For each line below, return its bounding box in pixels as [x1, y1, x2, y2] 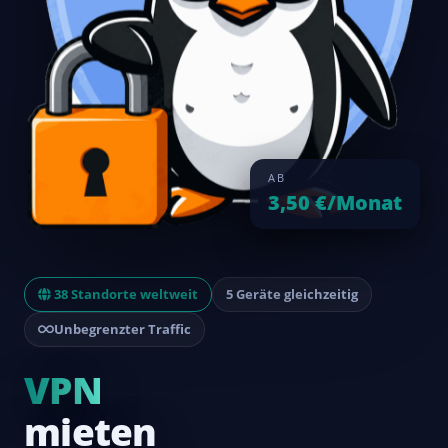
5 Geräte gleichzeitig [226, 285, 358, 304]
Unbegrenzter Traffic [54, 320, 191, 339]
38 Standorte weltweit [54, 285, 198, 304]
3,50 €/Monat [268, 189, 402, 217]
